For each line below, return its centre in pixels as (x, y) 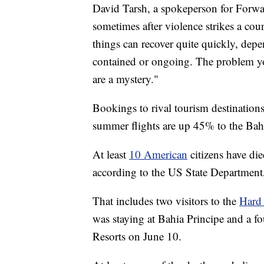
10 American (158, 154)
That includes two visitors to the (166, 201)
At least (111, 154)
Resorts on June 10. (137, 236)
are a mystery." (126, 79)
